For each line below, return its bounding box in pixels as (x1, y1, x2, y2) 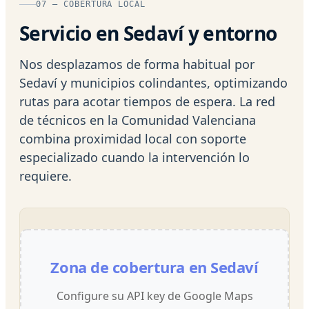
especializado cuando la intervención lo (19, 148, 250, 166)
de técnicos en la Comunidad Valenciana (19, 111, 256, 128)
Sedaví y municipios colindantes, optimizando (19, 74, 288, 91)
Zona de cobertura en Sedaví (50, 256, 259, 277)
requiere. (19, 167, 72, 184)
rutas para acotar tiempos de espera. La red (19, 92, 275, 110)
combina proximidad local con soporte (19, 130, 246, 147)
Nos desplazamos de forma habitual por (19, 55, 255, 72)
